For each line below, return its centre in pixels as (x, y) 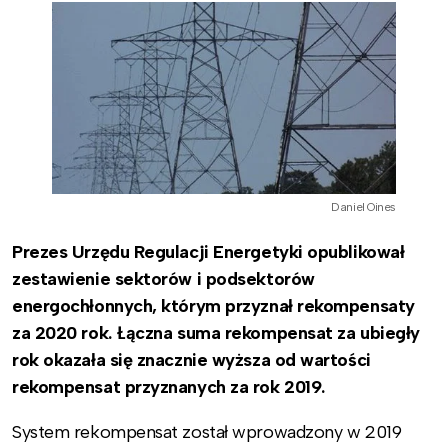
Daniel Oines (363, 206)
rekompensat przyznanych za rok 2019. (168, 386)
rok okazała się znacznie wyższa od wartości (191, 359)
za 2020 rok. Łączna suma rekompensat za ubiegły (216, 332)
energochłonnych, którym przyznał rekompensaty (213, 305)
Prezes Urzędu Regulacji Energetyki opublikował (208, 251)
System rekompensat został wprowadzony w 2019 (207, 431)
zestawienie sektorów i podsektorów (163, 278)
